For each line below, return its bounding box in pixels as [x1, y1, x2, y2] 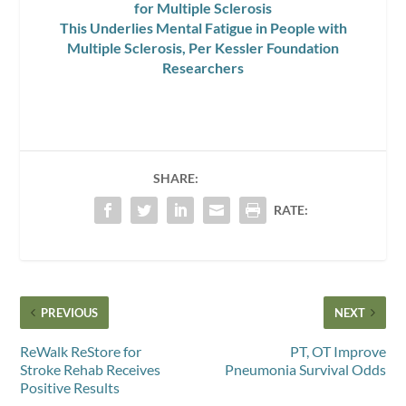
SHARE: [152, 170, 198, 187]
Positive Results [20, 379, 121, 397]
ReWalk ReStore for [20, 343, 142, 361]
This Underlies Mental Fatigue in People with [59, 19, 347, 37]
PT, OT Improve [289, 343, 386, 361]
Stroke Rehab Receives [20, 361, 161, 379]
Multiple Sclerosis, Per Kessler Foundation [67, 39, 339, 57]
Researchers [162, 59, 244, 77]
